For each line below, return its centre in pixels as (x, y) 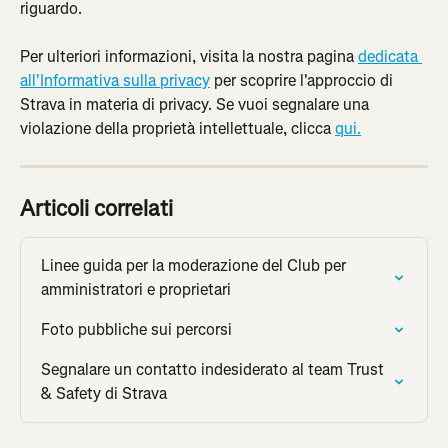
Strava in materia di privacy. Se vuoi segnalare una (196, 105)
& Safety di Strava (104, 394)
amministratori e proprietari (136, 290)
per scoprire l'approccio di (303, 81)
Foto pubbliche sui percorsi (136, 330)
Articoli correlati (96, 209)
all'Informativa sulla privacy (115, 81)
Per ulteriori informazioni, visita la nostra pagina (189, 57)
